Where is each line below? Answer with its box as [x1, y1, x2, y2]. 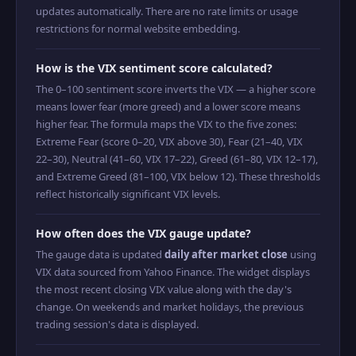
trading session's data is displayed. [36, 317, 199, 331]
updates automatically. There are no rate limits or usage [36, 4, 298, 18]
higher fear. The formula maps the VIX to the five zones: [36, 117, 296, 131]
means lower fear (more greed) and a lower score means [36, 99, 300, 114]
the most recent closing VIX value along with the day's [36, 282, 292, 296]
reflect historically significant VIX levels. [36, 187, 220, 201]
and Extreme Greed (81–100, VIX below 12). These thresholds [36, 169, 320, 184]
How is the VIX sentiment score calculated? [36, 60, 273, 75]
